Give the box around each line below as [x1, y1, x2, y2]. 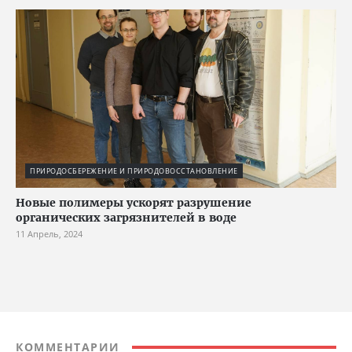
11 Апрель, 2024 [16, 228, 82, 240]
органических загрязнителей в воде [16, 211, 236, 225]
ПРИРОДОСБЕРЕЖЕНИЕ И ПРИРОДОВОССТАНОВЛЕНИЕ [30, 166, 238, 177]
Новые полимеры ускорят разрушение [16, 196, 251, 211]
